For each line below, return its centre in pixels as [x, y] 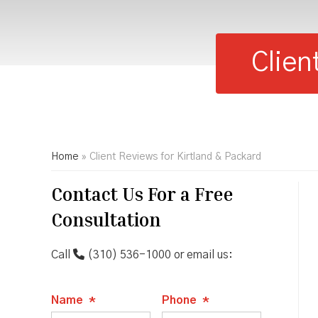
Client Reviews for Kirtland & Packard [175, 157]
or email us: [202, 255]
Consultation [106, 220]
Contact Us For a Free [142, 194]
